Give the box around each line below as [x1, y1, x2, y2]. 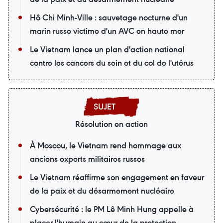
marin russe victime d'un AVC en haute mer [30, 25, 184, 37]
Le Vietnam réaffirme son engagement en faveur [30, 172, 204, 183]
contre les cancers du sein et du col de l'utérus [30, 57, 194, 69]
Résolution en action [75, 118, 148, 130]
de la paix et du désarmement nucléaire [30, 185, 174, 197]
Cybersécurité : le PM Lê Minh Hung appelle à [30, 204, 194, 215]
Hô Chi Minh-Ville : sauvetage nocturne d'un [30, 12, 188, 23]
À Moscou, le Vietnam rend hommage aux [30, 140, 181, 151]
